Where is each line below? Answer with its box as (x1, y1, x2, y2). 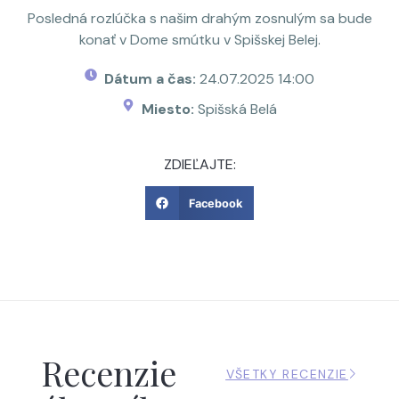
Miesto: (142, 100, 199, 118)
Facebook (189, 196, 243, 210)
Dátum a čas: (104, 69, 200, 88)
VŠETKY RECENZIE (225, 365, 348, 382)
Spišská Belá (198, 100, 278, 118)
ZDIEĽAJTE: (163, 155, 236, 174)
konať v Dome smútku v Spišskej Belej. (78, 30, 321, 49)
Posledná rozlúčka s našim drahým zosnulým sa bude (27, 9, 372, 28)
